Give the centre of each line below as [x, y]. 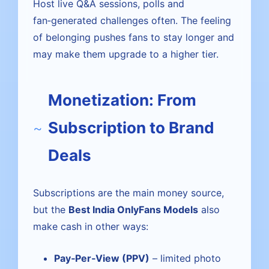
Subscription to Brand [131, 128]
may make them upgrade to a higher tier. [126, 54]
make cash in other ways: [91, 226]
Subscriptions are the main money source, [128, 193]
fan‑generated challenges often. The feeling [132, 20]
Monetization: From [122, 100]
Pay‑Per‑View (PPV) [102, 258]
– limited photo [185, 258]
